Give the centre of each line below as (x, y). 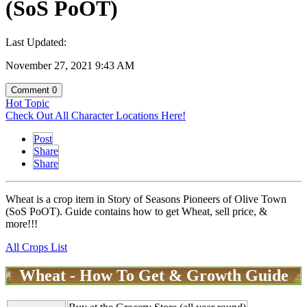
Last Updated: (36, 42)
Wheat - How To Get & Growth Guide (154, 276)
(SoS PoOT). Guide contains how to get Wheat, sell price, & (136, 211)
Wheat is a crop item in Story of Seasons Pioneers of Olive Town (146, 199)
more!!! (22, 223)
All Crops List (36, 247)
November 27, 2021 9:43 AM (70, 65)
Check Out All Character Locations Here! (96, 115)
